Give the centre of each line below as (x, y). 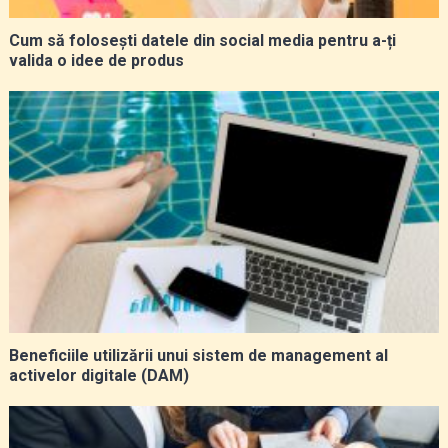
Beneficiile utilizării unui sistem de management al (198, 355)
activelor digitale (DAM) (98, 375)
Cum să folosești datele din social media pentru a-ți (202, 40)
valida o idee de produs (96, 60)
